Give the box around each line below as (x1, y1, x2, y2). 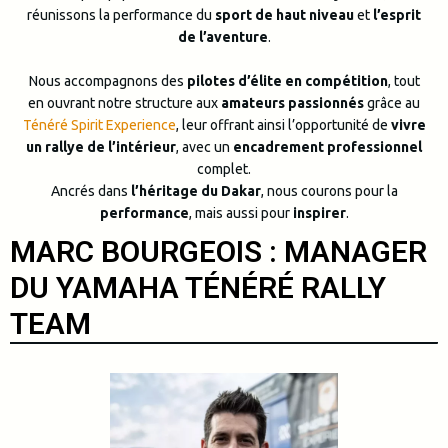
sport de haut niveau (215, 6, 354, 23)
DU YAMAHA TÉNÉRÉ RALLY (10, 270, 386, 306)
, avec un (176, 139, 233, 156)
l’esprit (373, 6, 421, 23)
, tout (387, 73, 420, 90)
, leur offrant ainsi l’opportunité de (175, 117, 391, 134)
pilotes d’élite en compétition (186, 73, 388, 90)
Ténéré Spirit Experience (22, 117, 176, 134)
